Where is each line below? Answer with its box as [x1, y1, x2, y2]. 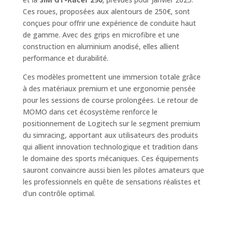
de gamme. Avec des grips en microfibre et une [22, 30, 179, 40]
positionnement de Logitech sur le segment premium [22, 119, 200, 129]
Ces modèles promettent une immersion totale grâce [22, 72, 201, 82]
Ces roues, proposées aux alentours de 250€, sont [22, 7, 190, 17]
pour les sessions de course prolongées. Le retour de [22, 95, 198, 105]
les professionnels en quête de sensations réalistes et [22, 177, 201, 187]
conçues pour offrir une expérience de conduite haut [22, 18, 196, 28]
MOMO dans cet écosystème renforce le [22, 107, 158, 117]
